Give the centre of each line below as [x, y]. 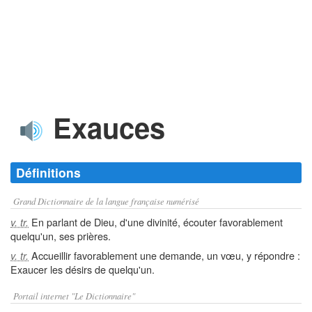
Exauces [105, 127]
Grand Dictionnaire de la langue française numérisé [106, 201]
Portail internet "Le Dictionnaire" [74, 296]
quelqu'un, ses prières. [61, 236]
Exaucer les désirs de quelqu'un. [83, 269]
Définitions [48, 172]
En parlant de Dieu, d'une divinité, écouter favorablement [156, 222]
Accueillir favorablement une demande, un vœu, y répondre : [164, 255]
